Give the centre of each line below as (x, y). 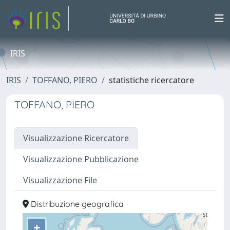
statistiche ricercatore (151, 80)
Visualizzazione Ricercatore (76, 138)
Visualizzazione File (60, 180)
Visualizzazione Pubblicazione (81, 159)
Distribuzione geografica (76, 204)
